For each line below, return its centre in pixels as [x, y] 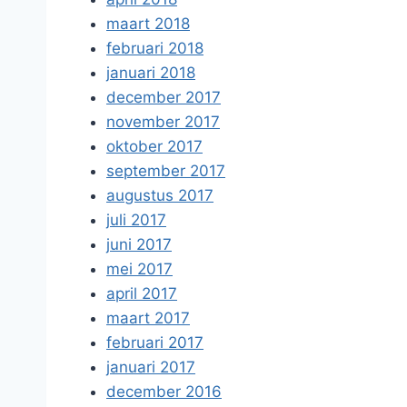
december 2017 [164, 97]
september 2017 [166, 171]
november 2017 [163, 122]
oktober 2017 [154, 146]
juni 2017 [139, 244]
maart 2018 [148, 24]
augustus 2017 [160, 195]
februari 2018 [155, 48]
